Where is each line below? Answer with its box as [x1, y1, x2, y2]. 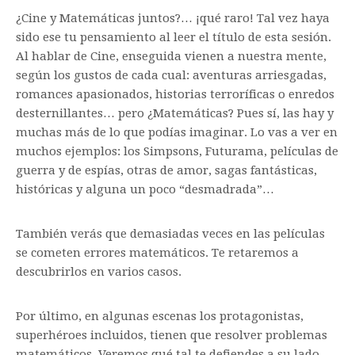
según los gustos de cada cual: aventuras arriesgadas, [16, 68, 326, 82]
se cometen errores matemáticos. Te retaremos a [16, 246, 299, 260]
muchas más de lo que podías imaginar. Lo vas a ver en [16, 125, 338, 139]
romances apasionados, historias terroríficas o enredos [16, 87, 334, 101]
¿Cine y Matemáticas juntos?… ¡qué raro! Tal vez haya [16, 11, 330, 25]
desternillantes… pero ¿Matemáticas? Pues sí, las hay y [16, 106, 334, 120]
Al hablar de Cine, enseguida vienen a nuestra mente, [16, 49, 326, 63]
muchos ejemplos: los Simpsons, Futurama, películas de [16, 144, 338, 158]
